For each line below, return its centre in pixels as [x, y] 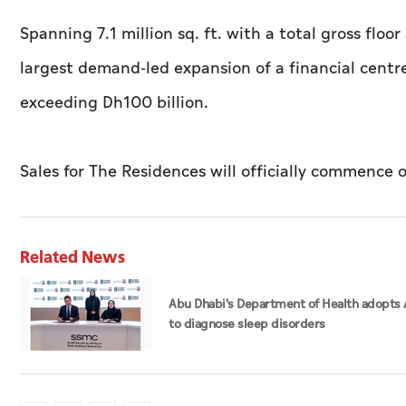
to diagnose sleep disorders [247, 324]
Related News [72, 257]
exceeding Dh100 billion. [114, 103]
